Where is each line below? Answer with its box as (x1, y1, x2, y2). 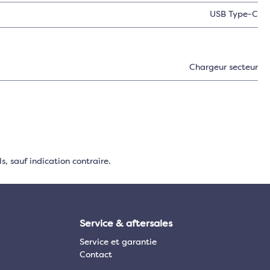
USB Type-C (209, 10, 258, 19)
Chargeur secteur (189, 63, 258, 72)
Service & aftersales (80, 219, 172, 229)
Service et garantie (80, 238, 157, 246)
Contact (80, 251, 112, 259)
